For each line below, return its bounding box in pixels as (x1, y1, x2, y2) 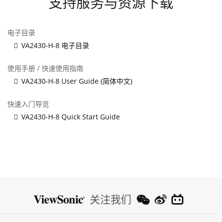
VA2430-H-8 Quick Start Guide (21, 111, 120, 121)
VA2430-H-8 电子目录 (21, 40, 89, 50)
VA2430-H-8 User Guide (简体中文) (21, 76, 132, 86)
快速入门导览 (7, 99, 49, 109)
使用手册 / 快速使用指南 (7, 63, 83, 73)
